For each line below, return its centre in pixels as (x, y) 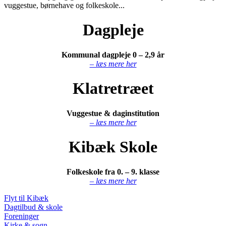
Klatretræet (113, 89)
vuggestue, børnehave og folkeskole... (64, 5)
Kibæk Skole (113, 147)
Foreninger (21, 216)
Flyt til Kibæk (26, 198)
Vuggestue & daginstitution (113, 113)
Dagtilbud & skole (33, 207)
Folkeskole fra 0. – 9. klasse (113, 172)
